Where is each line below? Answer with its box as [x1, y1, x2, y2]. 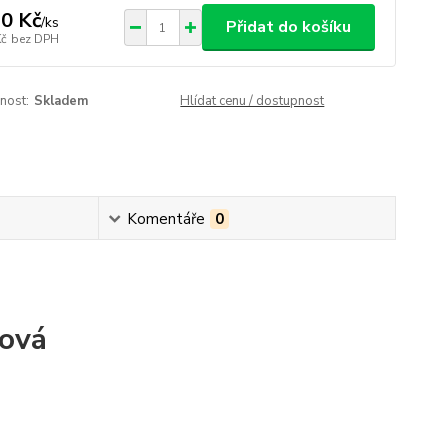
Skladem [33, 92, 88, 110]
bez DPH [10, 30, 59, 47]
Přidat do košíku [225, 16, 351, 38]
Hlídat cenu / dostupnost [180, 92, 325, 110]
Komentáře [127, 209, 206, 229]
